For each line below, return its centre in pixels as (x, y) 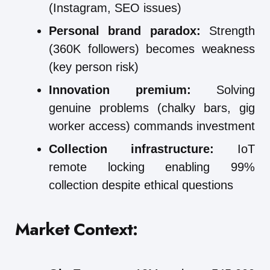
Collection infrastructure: (131, 149)
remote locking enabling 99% (152, 167)
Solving (223, 89)
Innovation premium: (120, 89)
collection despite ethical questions (141, 185)
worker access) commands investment (152, 126)
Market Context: (76, 229)
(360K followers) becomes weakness (152, 49)
